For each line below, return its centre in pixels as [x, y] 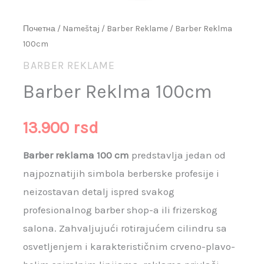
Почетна [39, 28]
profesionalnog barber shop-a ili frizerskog [121, 210]
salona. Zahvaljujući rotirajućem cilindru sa [125, 228]
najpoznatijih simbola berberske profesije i [121, 174]
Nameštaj [81, 28]
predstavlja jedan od [178, 155]
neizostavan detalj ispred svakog [99, 192]
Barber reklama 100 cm [76, 155]
